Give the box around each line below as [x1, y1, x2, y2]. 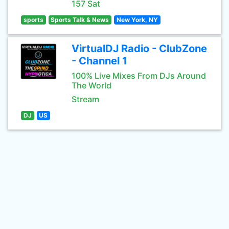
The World [72, 80, 111, 90]
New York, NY [116, 16, 158, 24]
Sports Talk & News [51, 16, 109, 24]
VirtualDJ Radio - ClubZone [72, 42, 207, 55]
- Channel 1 [72, 55, 127, 67]
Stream [72, 94, 99, 104]
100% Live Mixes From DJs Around [72, 71, 206, 81]
